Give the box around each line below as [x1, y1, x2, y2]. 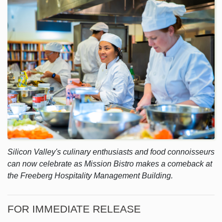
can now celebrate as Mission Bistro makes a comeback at [7, 160, 212, 168]
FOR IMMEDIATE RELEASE [7, 203, 144, 215]
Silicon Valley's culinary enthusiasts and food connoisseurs [7, 148, 215, 157]
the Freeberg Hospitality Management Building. [7, 171, 173, 180]
